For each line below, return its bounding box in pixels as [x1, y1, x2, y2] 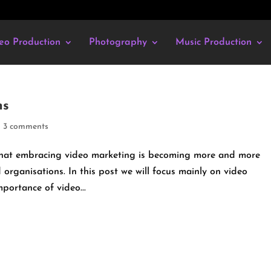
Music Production [175, 38, 252, 47]
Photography [88, 38, 147, 47]
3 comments [3, 122, 49, 131]
